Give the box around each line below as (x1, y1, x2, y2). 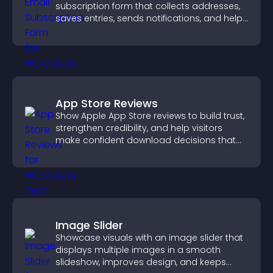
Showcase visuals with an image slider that (55, 232, 243, 244)
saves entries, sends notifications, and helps (55, 12, 247, 24)
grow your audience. (55, 24, 145, 37)
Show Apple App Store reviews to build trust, (55, 110, 244, 122)
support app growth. (55, 146, 146, 158)
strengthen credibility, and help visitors (55, 122, 222, 134)
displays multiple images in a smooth (55, 244, 221, 256)
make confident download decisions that (55, 134, 236, 146)
